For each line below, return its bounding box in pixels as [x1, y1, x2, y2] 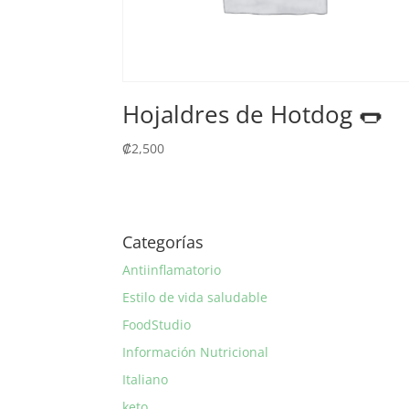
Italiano [122, 370, 169, 388]
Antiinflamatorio [122, 260, 222, 278]
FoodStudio [122, 315, 192, 333]
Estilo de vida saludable [122, 288, 268, 306]
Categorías [122, 230, 204, 253]
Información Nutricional [122, 342, 269, 361]
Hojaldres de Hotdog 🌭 [122, 97, 383, 131]
